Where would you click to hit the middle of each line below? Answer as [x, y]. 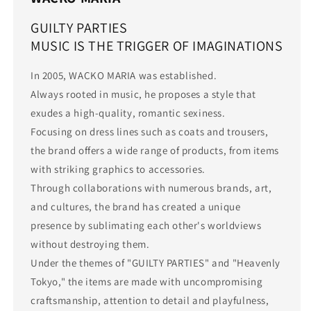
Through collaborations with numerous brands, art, [151, 188]
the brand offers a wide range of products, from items [155, 151]
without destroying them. [90, 244]
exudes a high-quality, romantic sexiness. [128, 113]
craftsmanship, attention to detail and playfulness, [150, 301]
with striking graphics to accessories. [118, 169]
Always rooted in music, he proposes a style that [143, 94]
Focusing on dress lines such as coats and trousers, [150, 132]
